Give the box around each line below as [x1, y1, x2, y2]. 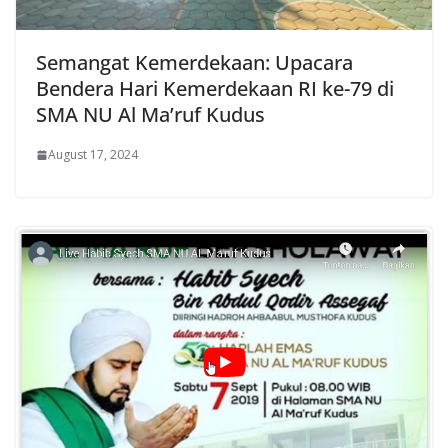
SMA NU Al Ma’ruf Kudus [36, 101, 265, 129]
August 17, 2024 [48, 146, 138, 164]
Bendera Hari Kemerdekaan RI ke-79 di [36, 75, 394, 103]
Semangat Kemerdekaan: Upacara [36, 49, 353, 77]
